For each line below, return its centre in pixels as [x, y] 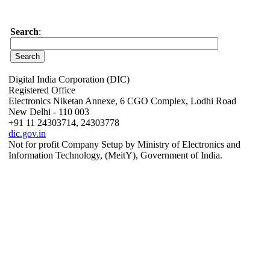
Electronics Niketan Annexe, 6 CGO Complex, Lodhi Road [122, 101]
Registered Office [42, 90]
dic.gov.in [27, 133]
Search [24, 32]
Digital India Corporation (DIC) [69, 79]
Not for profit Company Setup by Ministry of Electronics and [124, 144]
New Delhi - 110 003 [49, 112]
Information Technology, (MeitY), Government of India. [115, 155]
